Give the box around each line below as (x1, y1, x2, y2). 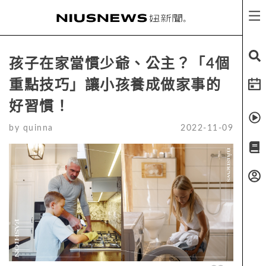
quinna (23, 124, 53, 132)
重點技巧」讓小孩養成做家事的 (9, 78, 221, 93)
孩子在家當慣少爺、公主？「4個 (9, 57, 230, 71)
